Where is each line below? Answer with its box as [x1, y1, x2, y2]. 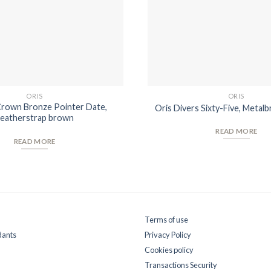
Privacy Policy [145, 229, 191, 240]
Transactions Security [145, 260, 217, 270]
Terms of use [145, 214, 188, 224]
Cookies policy [145, 244, 194, 255]
